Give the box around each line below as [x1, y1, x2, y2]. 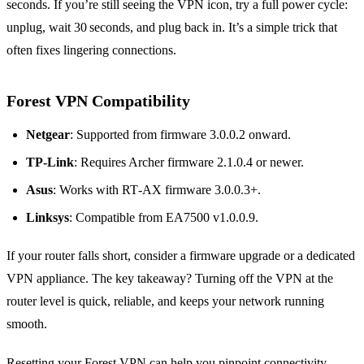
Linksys [26, 210, 69, 225]
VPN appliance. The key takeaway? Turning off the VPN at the [6, 271, 333, 286]
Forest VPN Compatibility [6, 92, 190, 110]
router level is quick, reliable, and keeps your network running [6, 294, 324, 309]
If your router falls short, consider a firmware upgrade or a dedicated [6, 249, 355, 263]
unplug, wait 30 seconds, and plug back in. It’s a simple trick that [6, 20, 337, 35]
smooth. [6, 317, 47, 331]
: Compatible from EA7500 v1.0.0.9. [69, 210, 258, 225]
